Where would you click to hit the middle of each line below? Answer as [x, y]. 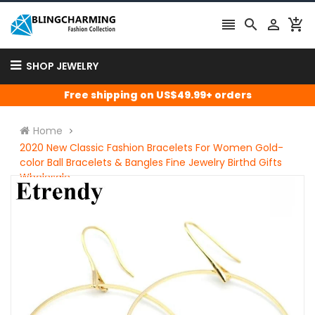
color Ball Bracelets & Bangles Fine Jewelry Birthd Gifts [151, 162]
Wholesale [45, 177]
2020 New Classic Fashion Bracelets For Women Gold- [152, 147]
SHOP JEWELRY [62, 66]
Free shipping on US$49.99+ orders [157, 95]
